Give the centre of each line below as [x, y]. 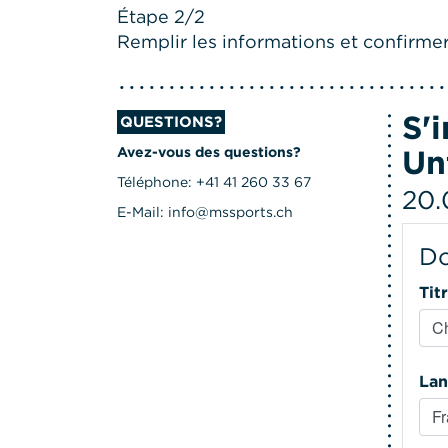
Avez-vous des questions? [209, 151]
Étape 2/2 [161, 16]
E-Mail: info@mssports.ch [205, 211]
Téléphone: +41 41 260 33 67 [214, 181]
